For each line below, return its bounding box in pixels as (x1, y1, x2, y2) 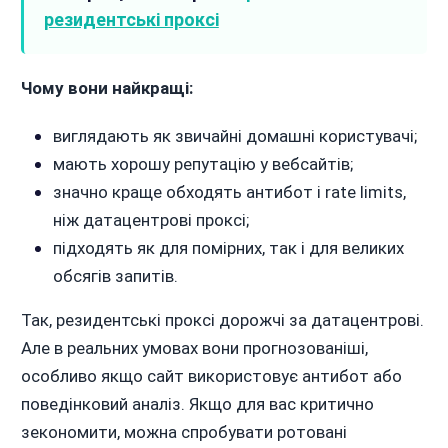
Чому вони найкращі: (20, 78, 193, 99)
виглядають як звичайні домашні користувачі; (52, 126, 417, 147)
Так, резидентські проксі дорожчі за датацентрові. (20, 310, 424, 331)
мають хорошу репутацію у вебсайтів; (52, 154, 353, 175)
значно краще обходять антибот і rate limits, (52, 182, 406, 203)
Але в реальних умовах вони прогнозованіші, (20, 338, 368, 359)
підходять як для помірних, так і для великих (52, 238, 404, 259)
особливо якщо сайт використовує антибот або (20, 366, 402, 387)
